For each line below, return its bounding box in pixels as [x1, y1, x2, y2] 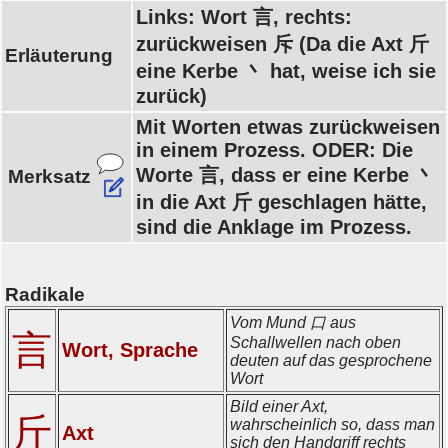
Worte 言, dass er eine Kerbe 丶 [136, 164, 435, 186]
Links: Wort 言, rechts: [136, 6, 352, 28]
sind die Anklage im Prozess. [136, 216, 412, 238]
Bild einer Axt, [230, 397, 328, 415]
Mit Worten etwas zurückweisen [136, 116, 440, 138]
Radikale [5, 283, 85, 305]
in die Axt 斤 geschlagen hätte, [136, 191, 427, 213]
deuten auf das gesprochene [230, 351, 432, 369]
